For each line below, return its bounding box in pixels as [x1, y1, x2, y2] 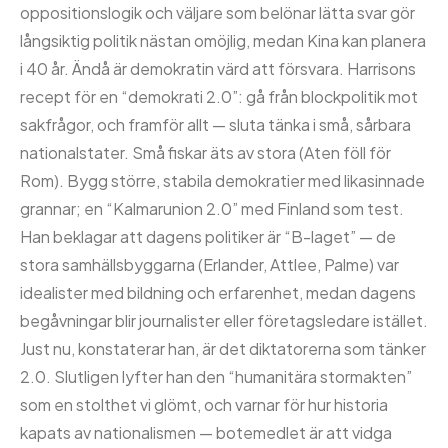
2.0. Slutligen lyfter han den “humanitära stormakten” [20, 366, 412, 387]
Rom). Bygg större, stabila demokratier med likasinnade [20, 170, 425, 191]
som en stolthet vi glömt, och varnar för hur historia [20, 394, 388, 415]
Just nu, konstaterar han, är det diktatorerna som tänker [20, 338, 426, 359]
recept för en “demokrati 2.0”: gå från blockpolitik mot [20, 86, 418, 107]
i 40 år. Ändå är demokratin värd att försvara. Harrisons [20, 58, 416, 79]
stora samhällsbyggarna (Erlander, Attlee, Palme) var [20, 254, 399, 275]
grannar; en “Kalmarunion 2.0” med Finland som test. [20, 198, 404, 219]
